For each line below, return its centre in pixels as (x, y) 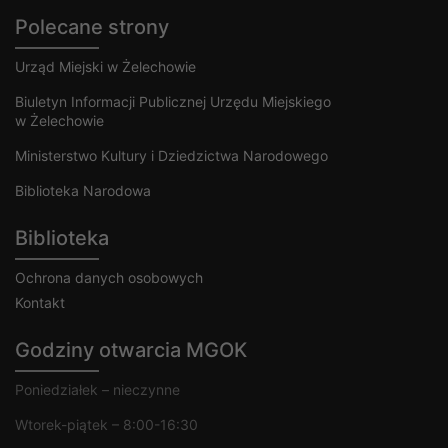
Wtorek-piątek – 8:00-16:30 (106, 424)
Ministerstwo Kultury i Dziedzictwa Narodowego (171, 155)
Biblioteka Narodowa (83, 190)
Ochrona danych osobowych (109, 277)
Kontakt (40, 302)
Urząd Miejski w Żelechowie (105, 66)
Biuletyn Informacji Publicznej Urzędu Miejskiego (173, 101)
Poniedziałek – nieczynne (97, 389)
